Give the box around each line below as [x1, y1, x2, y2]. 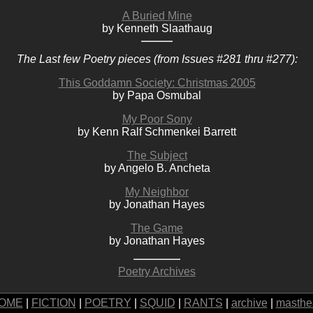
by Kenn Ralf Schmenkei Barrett [78, 126, 236, 138]
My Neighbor [125, 186, 189, 198]
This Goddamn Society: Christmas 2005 [58, 77, 256, 89]
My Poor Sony [122, 113, 192, 125]
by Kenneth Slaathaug [101, 22, 212, 34]
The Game [131, 222, 183, 234]
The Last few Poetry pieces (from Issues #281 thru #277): [16, 53, 298, 65]
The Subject [126, 150, 187, 161]
